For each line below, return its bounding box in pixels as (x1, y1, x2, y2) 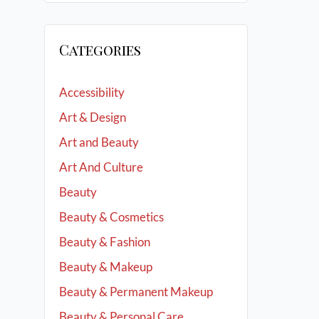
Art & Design (59, 110, 126, 125)
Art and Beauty (59, 135, 139, 150)
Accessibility (59, 85, 125, 100)
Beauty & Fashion (59, 234, 150, 249)
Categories (59, 40, 141, 59)
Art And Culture (59, 159, 143, 174)
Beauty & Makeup (59, 259, 152, 274)
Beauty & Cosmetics (59, 209, 164, 224)
